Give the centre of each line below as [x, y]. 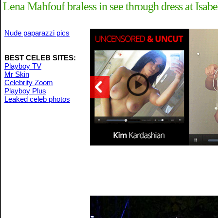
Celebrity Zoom [29, 82]
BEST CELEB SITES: [40, 58]
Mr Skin [17, 74]
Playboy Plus [25, 91]
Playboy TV [23, 66]
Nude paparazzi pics [37, 33]
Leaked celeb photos [37, 99]
